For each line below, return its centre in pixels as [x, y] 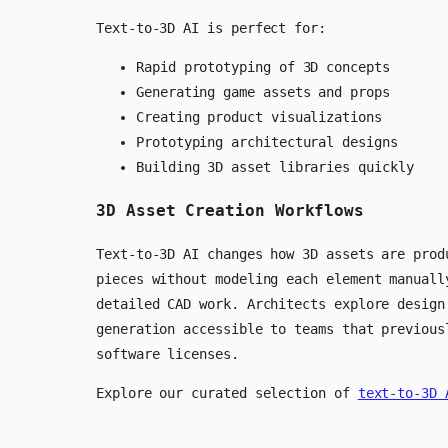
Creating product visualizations [259, 117]
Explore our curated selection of [227, 392]
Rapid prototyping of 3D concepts [263, 67]
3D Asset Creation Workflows [230, 211]
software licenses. [167, 353]
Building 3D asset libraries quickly [275, 167]
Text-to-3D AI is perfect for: [211, 28]
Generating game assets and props [263, 92]
